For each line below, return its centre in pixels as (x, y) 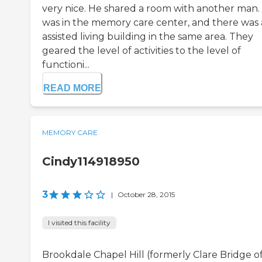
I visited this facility (79, 223)
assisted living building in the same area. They (148, 37)
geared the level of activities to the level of (142, 51)
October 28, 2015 (146, 195)
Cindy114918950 (91, 162)
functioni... (66, 65)
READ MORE (72, 88)
